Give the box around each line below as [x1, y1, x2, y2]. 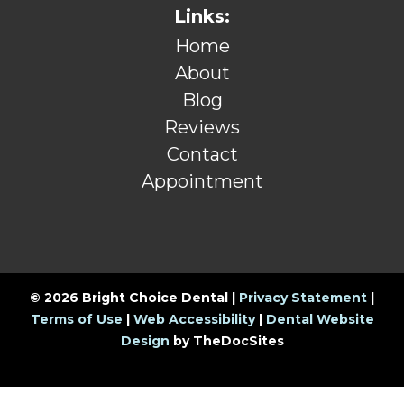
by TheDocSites [169, 333, 284, 350]
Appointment [141, 170, 263, 192]
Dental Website [265, 311, 374, 328]
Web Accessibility [133, 311, 255, 328]
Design [120, 333, 170, 350]
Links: [174, 5, 230, 27]
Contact [166, 142, 238, 165]
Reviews [164, 115, 240, 138]
